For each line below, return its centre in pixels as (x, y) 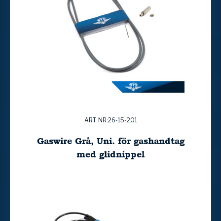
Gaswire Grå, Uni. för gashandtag (110, 141)
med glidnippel (110, 154)
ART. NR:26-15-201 (110, 120)
